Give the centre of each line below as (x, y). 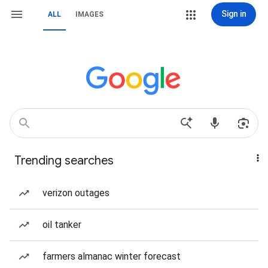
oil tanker (62, 225)
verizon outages (76, 193)
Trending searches (64, 161)
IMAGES (89, 14)
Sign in (234, 14)
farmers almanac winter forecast (112, 256)
